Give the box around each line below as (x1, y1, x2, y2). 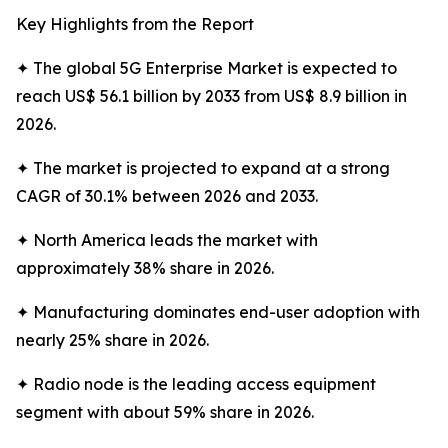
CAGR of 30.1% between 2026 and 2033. (16, 186, 318, 207)
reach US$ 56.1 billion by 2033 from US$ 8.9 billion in (16, 86, 407, 107)
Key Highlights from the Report (16, 14, 254, 35)
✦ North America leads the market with (16, 230, 318, 251)
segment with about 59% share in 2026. (16, 402, 314, 423)
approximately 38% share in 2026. (16, 258, 274, 279)
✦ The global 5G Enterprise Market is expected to (16, 58, 397, 79)
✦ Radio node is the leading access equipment (16, 374, 376, 395)
